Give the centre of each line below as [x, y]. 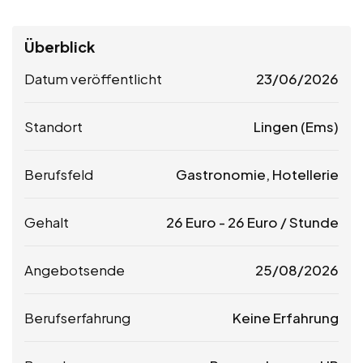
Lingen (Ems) [296, 126]
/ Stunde [308, 222]
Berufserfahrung [77, 317]
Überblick [60, 46]
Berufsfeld [59, 174]
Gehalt [47, 222]
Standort [53, 126]
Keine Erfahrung [286, 317]
